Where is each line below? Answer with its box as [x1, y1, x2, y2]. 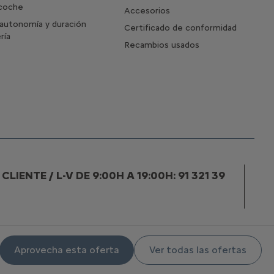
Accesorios [124, 5, 170, 16]
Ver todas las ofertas [149, 244, 246, 256]
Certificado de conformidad [124, 22, 237, 33]
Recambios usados [124, 39, 199, 50]
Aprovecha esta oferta [14, 244, 119, 256]
